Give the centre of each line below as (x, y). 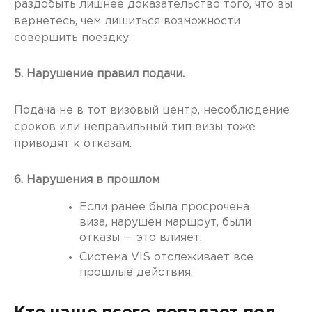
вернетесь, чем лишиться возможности (127, 22)
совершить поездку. (72, 38)
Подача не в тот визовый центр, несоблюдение (152, 111)
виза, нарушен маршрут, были (165, 223)
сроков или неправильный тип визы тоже (135, 127)
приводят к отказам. (73, 144)
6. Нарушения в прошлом (87, 180)
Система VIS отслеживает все (166, 258)
